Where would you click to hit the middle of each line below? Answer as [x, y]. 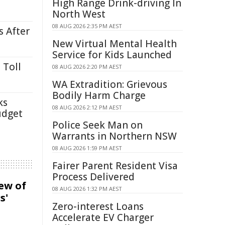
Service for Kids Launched [112, 55]
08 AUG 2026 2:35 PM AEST [87, 26]
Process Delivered [93, 177]
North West [79, 14]
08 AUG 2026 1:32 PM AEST [87, 189]
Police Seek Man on [97, 125]
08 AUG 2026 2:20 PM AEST [87, 67]
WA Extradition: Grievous [110, 84]
